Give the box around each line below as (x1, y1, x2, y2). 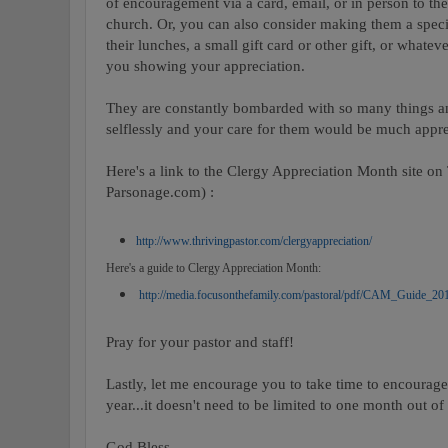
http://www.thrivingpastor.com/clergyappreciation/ (135, 233, 372, 248)
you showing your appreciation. (106, 56, 305, 74)
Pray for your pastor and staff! (106, 332, 294, 350)
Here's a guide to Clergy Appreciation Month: (106, 260, 321, 275)
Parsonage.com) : (106, 182, 214, 200)
